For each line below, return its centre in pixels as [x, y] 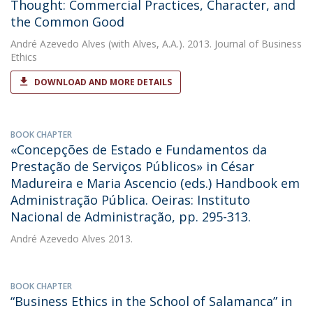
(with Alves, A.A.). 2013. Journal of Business [204, 44]
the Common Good [67, 22]
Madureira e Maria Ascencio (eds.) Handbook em [155, 183]
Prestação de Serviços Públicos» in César [132, 166]
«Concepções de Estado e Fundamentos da [139, 150]
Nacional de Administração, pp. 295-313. [131, 217]
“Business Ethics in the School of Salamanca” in [151, 301]
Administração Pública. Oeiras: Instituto [130, 200]
